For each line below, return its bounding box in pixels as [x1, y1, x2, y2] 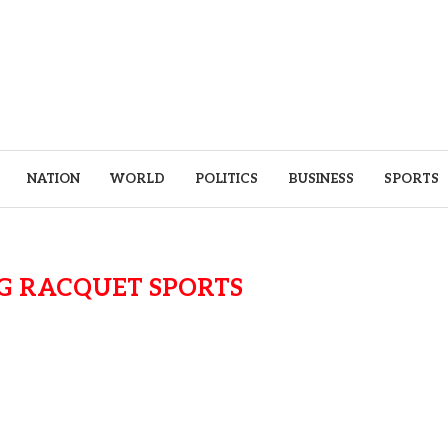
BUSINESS [287, 171, 354, 187]
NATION [26, 171, 80, 187]
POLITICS [194, 171, 258, 187]
